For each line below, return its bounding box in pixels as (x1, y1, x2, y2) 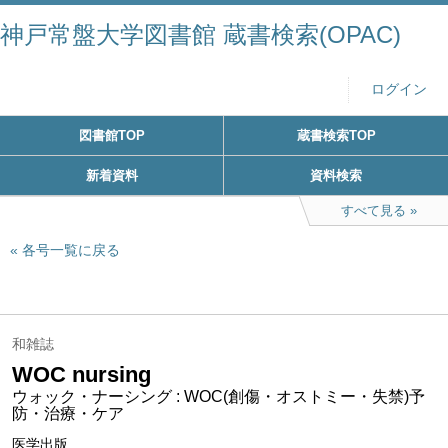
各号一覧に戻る (22, 242, 120, 258)
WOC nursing (12, 362, 151, 387)
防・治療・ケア (12, 405, 124, 422)
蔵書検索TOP (296, 128, 376, 143)
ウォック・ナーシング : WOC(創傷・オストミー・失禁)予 (12, 388, 425, 405)
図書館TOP (78, 128, 145, 143)
